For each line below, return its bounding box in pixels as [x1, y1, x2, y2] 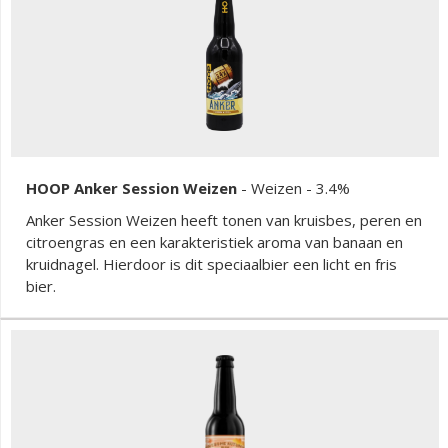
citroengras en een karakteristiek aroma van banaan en [26, 231, 403, 252]
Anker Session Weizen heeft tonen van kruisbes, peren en [26, 209, 422, 230]
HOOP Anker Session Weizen [26, 177, 237, 198]
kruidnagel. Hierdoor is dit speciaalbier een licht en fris [26, 253, 397, 274]
